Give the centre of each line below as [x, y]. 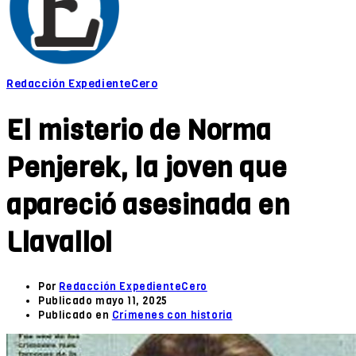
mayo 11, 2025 [132, 300]
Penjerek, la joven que [147, 167]
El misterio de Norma [139, 130]
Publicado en [75, 315]
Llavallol [60, 242]
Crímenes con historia [172, 315]
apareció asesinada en [148, 205]
